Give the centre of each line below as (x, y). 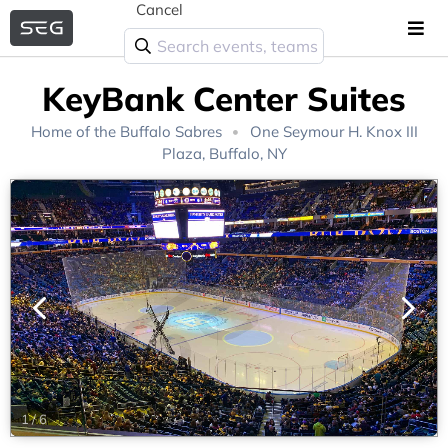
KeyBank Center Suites (224, 98)
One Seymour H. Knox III (331, 132)
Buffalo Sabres (170, 132)
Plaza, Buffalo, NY (224, 154)
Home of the (75, 132)
